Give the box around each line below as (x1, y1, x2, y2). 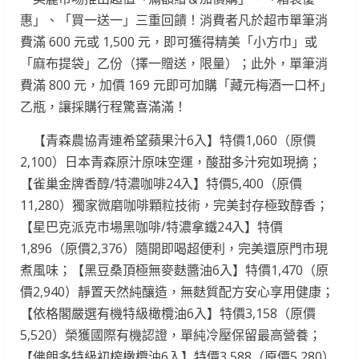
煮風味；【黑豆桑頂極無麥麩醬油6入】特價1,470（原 (20, 260, 329, 279)
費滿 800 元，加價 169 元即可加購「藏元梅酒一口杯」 (20, 75, 333, 94)
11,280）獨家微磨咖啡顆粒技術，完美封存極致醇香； (20, 196, 329, 214)
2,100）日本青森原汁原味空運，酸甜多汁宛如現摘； (20, 152, 321, 171)
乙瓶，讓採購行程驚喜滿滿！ (20, 97, 187, 115)
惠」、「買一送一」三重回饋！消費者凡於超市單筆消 (20, 10, 328, 29)
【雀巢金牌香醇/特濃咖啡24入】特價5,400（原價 (20, 174, 302, 192)
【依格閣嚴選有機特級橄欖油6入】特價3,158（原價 (20, 304, 316, 322)
